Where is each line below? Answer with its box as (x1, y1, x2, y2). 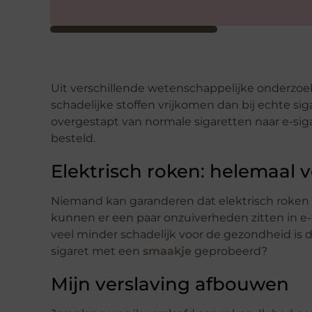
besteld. (51, 131, 95, 145)
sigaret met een (51, 244, 143, 258)
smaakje (143, 244, 192, 258)
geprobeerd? (192, 244, 267, 258)
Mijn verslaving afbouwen (51, 272, 289, 295)
